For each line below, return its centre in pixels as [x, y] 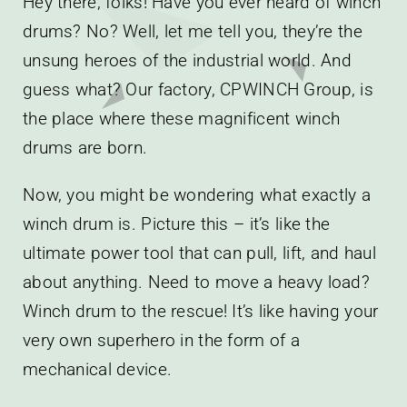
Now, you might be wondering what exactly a [196, 194]
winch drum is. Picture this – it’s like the [176, 223]
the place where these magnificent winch [181, 118]
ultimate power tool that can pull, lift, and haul [199, 253]
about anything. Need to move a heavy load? [196, 282]
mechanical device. [97, 369]
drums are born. [85, 147]
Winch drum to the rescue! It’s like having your [200, 311]
